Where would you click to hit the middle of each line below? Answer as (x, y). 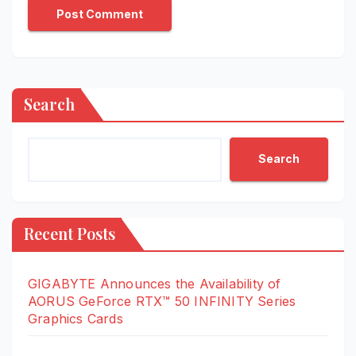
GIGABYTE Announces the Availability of (155, 283)
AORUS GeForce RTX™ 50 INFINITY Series (162, 301)
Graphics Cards (75, 318)
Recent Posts (70, 233)
